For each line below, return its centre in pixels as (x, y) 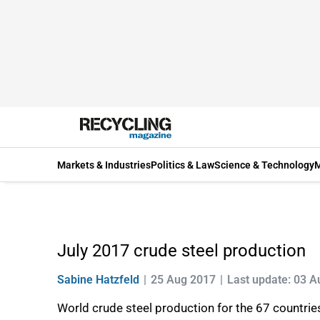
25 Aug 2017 (183, 280)
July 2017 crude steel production (181, 251)
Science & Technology (264, 165)
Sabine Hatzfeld (98, 280)
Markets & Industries (104, 165)
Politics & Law (182, 165)
